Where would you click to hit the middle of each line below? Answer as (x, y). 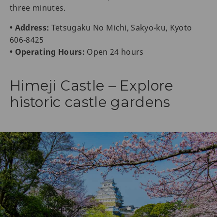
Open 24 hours (114, 52)
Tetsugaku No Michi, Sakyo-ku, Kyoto (121, 27)
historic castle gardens (90, 102)
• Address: (30, 27)
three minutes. (38, 8)
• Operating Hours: (47, 52)
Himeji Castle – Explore (92, 85)
